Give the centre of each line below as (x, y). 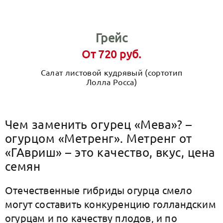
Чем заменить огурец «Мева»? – (99, 124)
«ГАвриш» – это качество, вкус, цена (110, 152)
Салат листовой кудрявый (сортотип (111, 72)
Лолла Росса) (111, 82)
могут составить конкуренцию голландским (111, 204)
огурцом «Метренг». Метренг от (99, 138)
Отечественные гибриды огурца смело (99, 190)
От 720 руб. (111, 54)
